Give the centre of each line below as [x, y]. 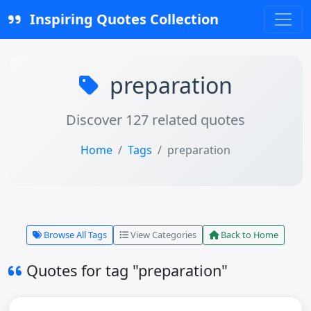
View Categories [162, 235]
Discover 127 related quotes [155, 120]
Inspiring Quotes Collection [123, 19]
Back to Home [249, 235]
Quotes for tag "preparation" [125, 270]
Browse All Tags [74, 235]
